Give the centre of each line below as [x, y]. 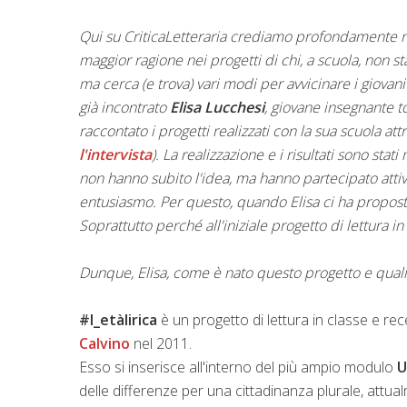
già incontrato [124, 107]
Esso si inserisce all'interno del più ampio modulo [238, 367]
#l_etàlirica [118, 319]
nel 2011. [161, 343]
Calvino [104, 343]
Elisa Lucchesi [217, 107]
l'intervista [115, 154]
